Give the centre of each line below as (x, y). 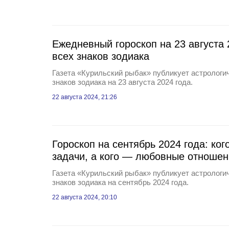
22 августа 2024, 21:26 (85, 97)
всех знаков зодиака (101, 56)
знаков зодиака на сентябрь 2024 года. (120, 182)
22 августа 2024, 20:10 (85, 197)
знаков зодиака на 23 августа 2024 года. (122, 82)
